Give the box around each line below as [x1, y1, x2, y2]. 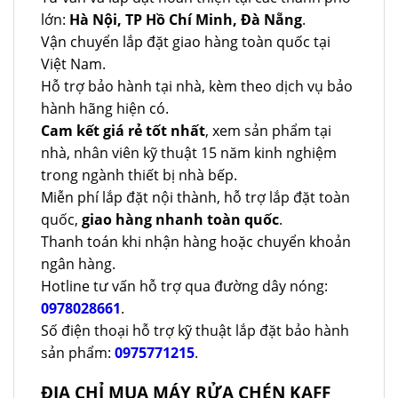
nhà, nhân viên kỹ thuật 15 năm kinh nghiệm [41, 142, 337, 163]
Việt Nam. [41, 53, 106, 74]
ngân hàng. [41, 253, 115, 274]
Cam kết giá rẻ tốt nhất [41, 120, 205, 140]
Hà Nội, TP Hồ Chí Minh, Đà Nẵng [69, 9, 302, 29]
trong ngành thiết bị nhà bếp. [41, 164, 237, 185]
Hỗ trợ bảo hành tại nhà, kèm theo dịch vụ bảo [41, 76, 353, 96]
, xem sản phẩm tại [205, 120, 331, 140]
